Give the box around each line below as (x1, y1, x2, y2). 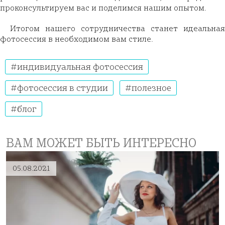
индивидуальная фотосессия (15, 60, 143, 72)
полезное (130, 81, 171, 93)
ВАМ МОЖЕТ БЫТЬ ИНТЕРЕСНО (6, 135, 196, 150)
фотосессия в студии (15, 81, 108, 93)
